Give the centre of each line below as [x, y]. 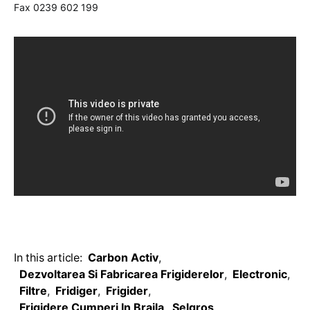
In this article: [48, 257]
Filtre [33, 291]
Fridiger [76, 291]
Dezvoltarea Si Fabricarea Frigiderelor [122, 274]
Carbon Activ [123, 257]
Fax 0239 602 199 [56, 7]
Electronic [260, 274]
